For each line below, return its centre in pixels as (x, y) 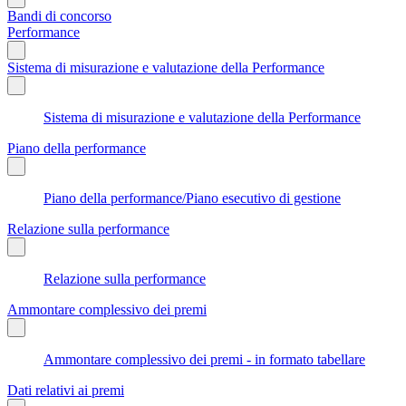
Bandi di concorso (59, 15)
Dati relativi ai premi (66, 390)
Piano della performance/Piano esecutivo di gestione (192, 198)
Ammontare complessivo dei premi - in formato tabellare (204, 359)
